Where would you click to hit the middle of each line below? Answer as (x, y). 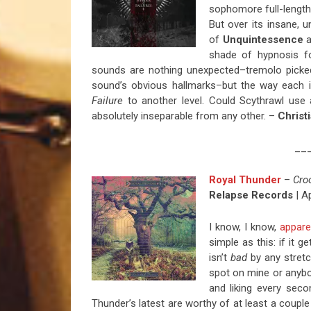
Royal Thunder (245, 180)
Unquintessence (263, 40)
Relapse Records (251, 195)
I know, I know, (244, 227)
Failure (110, 101)
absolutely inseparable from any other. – (185, 116)
